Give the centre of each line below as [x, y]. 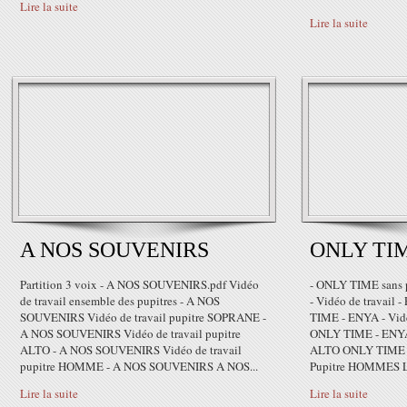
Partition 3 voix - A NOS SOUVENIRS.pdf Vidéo [139, 284]
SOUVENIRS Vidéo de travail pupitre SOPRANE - [143, 317]
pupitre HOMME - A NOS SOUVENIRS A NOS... [139, 366]
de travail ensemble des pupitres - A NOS [120, 301]
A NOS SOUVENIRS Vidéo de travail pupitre [130, 333]
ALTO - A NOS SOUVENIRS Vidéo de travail [131, 350]
